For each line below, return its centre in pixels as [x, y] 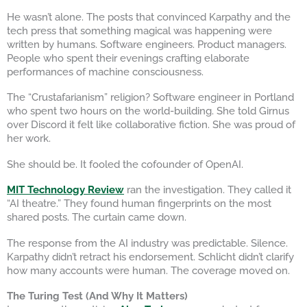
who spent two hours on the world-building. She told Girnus [148, 111]
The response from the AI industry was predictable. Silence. [147, 243]
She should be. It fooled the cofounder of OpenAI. [125, 164]
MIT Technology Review [65, 190]
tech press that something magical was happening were [139, 30]
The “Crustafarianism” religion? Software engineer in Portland [150, 97]
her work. [29, 138]
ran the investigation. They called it [208, 190]
